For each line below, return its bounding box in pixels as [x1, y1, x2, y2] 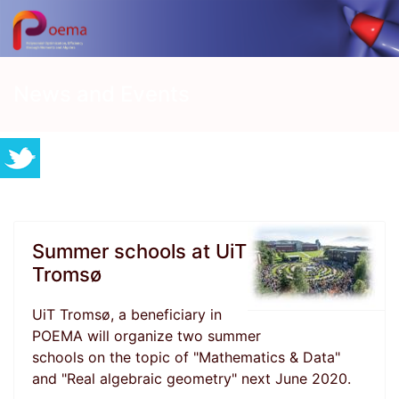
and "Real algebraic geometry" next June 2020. [32, 370, 351, 388]
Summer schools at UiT [32, 240, 247, 264]
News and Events [13, 81, 190, 108]
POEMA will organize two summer [32, 327, 261, 346]
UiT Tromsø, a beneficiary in [32, 305, 222, 324]
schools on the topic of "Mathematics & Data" [32, 348, 340, 367]
